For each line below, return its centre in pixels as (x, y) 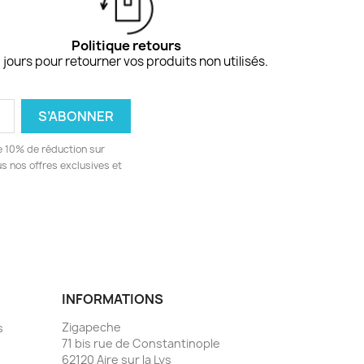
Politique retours (127, 45)
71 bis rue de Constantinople (141, 343)
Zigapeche (91, 327)
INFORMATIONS (113, 299)
